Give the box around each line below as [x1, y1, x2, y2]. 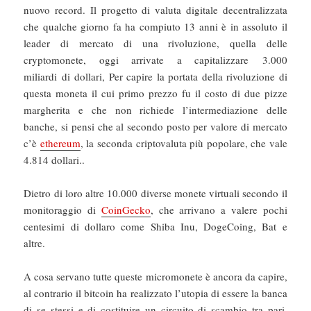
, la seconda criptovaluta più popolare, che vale [80, 135, 287, 150]
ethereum [40, 135, 81, 150]
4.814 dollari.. [24, 152, 85, 167]
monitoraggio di [24, 202, 101, 217]
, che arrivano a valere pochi [150, 202, 287, 217]
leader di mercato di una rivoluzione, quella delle [24, 35, 287, 50]
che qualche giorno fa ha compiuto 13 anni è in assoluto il [24, 19, 287, 33]
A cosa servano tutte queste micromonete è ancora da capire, [24, 269, 287, 283]
